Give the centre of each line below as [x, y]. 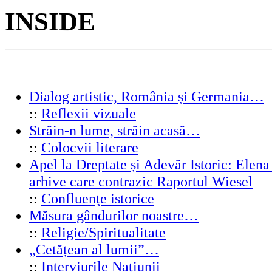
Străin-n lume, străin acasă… [115, 130]
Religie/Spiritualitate [104, 232]
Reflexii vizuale [89, 113]
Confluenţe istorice [98, 198]
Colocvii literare [90, 147]
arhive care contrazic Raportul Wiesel [141, 181]
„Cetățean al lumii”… [94, 249]
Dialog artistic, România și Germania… [147, 96]
